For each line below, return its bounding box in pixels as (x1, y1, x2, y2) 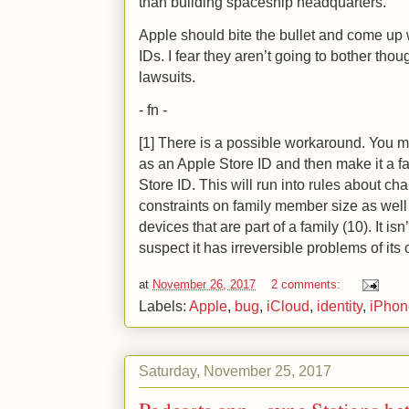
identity (317, 298, 362, 315)
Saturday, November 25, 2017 (139, 362, 331, 379)
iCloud (267, 298, 309, 315)
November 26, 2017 (152, 278, 256, 292)
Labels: (139, 298, 189, 315)
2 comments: (271, 278, 344, 292)
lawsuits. (139, 68, 195, 85)
